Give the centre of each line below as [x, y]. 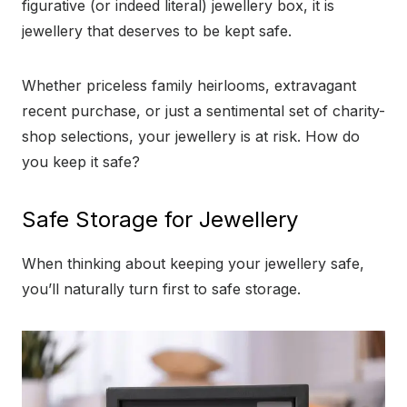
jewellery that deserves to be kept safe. [157, 31]
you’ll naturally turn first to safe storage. [161, 289]
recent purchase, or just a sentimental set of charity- [203, 111]
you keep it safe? [81, 162]
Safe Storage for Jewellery [160, 220]
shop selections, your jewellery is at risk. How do [191, 137]
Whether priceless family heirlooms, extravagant [189, 86]
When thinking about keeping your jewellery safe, [193, 264]
